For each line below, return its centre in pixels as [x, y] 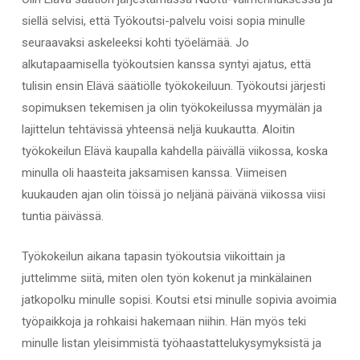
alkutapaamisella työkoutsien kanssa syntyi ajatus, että [166, 65]
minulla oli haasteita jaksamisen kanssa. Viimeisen [154, 173]
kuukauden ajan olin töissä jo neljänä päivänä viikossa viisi [173, 195]
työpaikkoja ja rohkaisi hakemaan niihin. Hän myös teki [164, 321]
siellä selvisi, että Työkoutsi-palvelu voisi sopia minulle [163, 21]
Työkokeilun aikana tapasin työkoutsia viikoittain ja [153, 256]
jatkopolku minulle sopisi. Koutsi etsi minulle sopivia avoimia [179, 299]
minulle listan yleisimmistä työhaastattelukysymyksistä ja [171, 343]
